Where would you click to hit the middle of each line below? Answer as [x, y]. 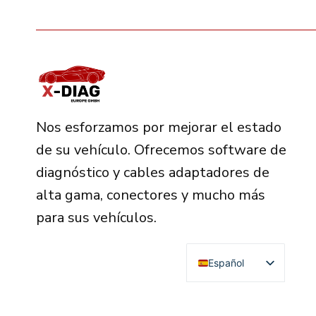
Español [226, 262]
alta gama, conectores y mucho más [151, 195]
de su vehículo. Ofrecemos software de [161, 150]
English [224, 286]
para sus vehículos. [96, 218]
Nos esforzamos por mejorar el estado [159, 128]
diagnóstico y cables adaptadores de [153, 173]
